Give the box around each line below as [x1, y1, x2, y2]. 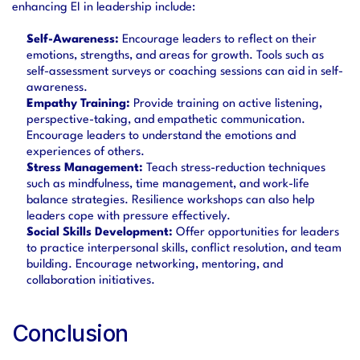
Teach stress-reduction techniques [143, 162, 325, 174]
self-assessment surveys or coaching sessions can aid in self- [27, 66, 343, 78]
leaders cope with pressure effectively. [27, 211, 231, 223]
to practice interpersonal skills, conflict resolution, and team [27, 243, 342, 255]
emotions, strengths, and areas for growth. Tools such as [27, 50, 324, 62]
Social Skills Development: [27, 227, 173, 239]
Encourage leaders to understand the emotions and [27, 130, 296, 142]
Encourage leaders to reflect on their [119, 34, 317, 46]
